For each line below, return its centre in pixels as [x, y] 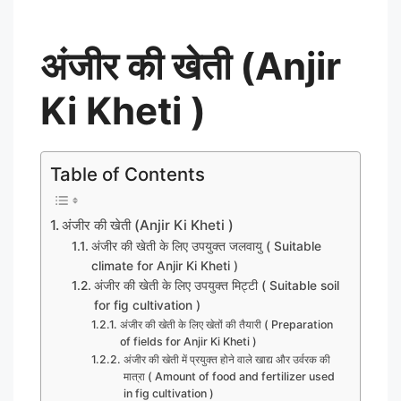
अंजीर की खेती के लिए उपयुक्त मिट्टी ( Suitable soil [216, 285]
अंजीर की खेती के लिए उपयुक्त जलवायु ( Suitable [206, 246]
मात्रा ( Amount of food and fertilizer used [229, 376]
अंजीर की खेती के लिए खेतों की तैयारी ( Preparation [226, 324]
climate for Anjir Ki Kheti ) [164, 265]
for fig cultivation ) [147, 305]
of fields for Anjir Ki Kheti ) [188, 341]
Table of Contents [128, 174]
